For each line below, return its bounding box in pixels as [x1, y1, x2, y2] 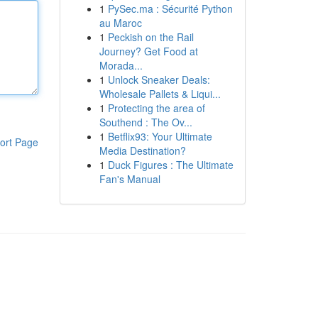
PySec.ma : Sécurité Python [107, 1, 233, 16]
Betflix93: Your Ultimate [107, 129, 212, 143]
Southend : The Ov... [99, 115, 192, 129]
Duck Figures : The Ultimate [107, 158, 234, 172]
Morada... [99, 58, 143, 72]
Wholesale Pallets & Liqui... [99, 87, 221, 101]
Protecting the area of [107, 101, 205, 115]
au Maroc [99, 16, 142, 30]
